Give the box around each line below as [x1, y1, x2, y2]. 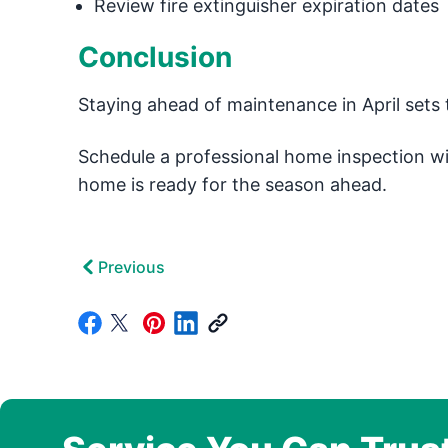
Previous [97, 257, 165, 277]
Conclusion [77, 40, 232, 74]
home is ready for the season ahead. [77, 174, 387, 195]
